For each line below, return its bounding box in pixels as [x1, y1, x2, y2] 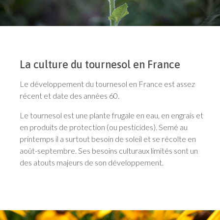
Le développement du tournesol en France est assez [20, 79, 195, 89]
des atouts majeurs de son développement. [20, 158, 164, 167]
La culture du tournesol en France [20, 58, 180, 71]
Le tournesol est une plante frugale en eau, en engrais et [20, 110, 203, 120]
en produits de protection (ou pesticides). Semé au [20, 122, 188, 132]
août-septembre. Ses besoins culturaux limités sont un [20, 146, 198, 156]
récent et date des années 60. [20, 91, 119, 101]
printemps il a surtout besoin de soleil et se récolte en [20, 134, 196, 144]
